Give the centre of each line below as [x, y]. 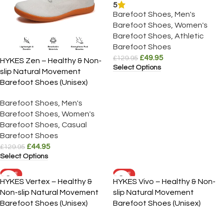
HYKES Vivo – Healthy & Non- [164, 182]
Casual [74, 125]
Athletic [189, 36]
